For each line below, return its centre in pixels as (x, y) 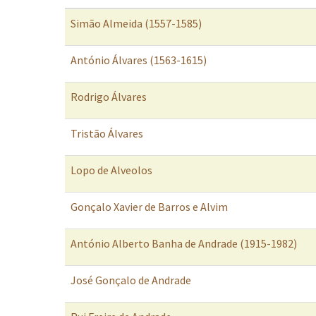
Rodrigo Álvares (109, 97)
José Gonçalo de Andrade (131, 280)
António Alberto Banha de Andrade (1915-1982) (184, 243)
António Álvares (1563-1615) (139, 60)
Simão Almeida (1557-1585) (136, 23)
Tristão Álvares (107, 133)
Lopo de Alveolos (111, 170)
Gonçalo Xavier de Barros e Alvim (149, 207)
